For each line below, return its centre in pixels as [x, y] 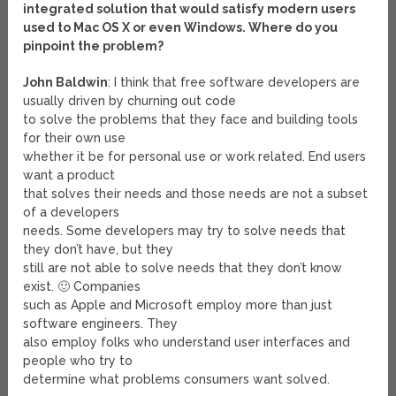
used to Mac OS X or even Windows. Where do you [181, 28]
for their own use [75, 138]
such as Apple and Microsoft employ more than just [178, 305]
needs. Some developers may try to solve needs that [185, 231]
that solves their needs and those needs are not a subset [196, 194]
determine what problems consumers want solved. [177, 380]
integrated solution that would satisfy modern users [190, 9]
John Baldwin [66, 83]
